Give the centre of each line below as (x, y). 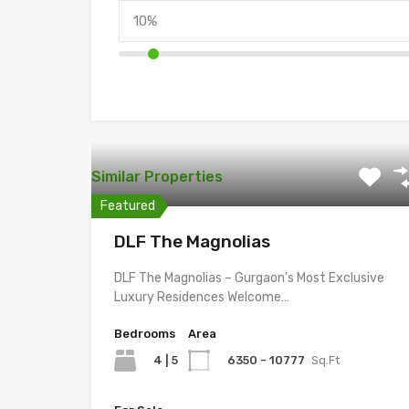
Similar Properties (157, 177)
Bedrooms (145, 334)
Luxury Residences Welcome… (202, 297)
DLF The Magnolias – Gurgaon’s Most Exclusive (249, 278)
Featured (128, 206)
